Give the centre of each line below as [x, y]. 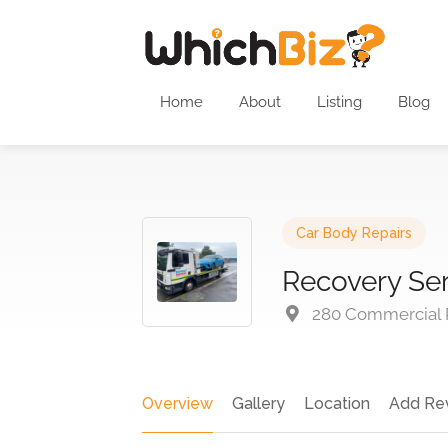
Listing [339, 102]
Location [337, 403]
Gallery [258, 403]
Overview [177, 403]
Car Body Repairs [354, 233]
